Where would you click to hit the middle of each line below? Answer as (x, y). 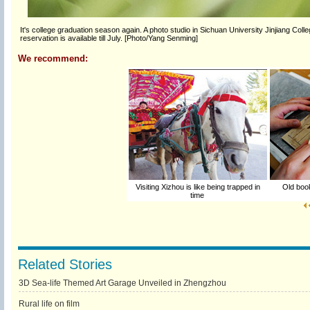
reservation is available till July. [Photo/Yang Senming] (109, 38)
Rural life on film (49, 304)
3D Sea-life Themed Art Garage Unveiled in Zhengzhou (122, 283)
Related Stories (65, 264)
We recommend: (53, 58)
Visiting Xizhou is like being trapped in (198, 187)
